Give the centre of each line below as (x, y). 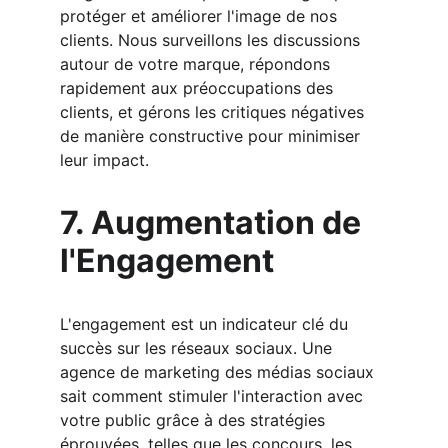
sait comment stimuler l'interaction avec (214, 396)
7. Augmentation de (214, 222)
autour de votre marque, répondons (197, 64)
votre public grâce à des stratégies (195, 420)
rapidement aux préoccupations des (199, 88)
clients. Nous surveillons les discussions (212, 40)
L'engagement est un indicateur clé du (206, 324)
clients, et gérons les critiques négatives (214, 112)
